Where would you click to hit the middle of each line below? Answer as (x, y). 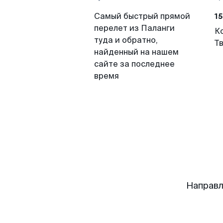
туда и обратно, (126, 40)
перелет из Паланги (134, 28)
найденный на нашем (136, 52)
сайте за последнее (134, 64)
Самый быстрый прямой (142, 16)
